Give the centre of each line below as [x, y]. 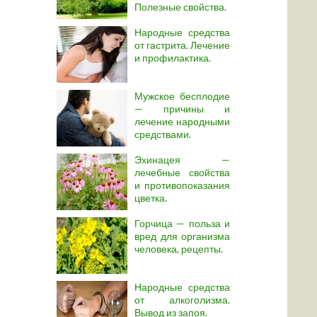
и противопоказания [182, 185]
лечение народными [182, 121]
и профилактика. [173, 58]
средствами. [163, 134]
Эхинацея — [182, 160]
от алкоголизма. [182, 300]
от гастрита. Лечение [182, 45]
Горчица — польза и [182, 223]
